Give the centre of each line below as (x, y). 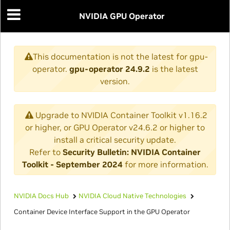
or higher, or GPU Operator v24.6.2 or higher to (115, 127)
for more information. (165, 164)
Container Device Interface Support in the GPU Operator (102, 212)
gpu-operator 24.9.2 (109, 69)
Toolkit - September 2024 (72, 164)
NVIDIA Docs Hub (41, 196)
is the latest (174, 69)
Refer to (46, 152)
